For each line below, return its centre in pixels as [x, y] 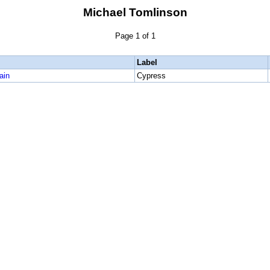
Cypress [151, 76]
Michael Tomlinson [135, 12]
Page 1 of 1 [135, 36]
